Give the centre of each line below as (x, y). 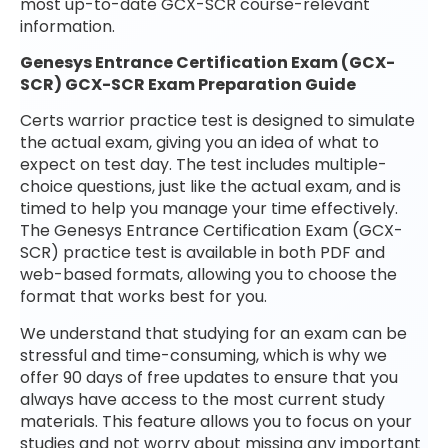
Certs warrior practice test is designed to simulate (217, 121)
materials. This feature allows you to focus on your (216, 421)
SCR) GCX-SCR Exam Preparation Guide (188, 84)
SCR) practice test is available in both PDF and (202, 253)
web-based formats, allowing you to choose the (208, 275)
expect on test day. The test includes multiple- (203, 165)
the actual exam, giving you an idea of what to (199, 143)
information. (67, 26)
